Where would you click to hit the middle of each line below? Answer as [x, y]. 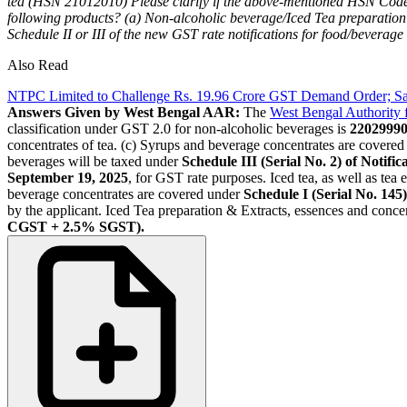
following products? [64, 17]
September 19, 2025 [68, 177]
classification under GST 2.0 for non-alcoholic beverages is [179, 128]
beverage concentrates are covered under [125, 194]
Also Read [38, 65]
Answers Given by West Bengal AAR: [124, 112]
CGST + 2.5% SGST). [76, 226]
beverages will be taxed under [94, 161]
